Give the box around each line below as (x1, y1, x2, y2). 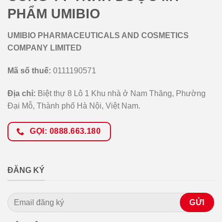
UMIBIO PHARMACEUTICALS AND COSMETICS (7, 31, 189, 40)
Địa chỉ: (7, 89, 36, 98)
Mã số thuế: (7, 66, 51, 75)
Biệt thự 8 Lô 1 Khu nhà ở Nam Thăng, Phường (36, 89, 206, 98)
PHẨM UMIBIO (7, 6, 100, 22)
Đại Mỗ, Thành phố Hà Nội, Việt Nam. (7, 101, 140, 110)
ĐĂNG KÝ (7, 166, 45, 174)
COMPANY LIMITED (7, 43, 82, 52)
